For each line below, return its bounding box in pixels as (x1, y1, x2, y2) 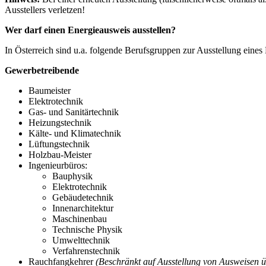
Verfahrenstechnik (52, 245, 120, 256)
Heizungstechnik (28, 117, 91, 128)
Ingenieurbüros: (28, 160, 87, 170)
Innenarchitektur (52, 202, 113, 213)
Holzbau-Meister (28, 149, 91, 160)
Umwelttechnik (52, 235, 110, 245)
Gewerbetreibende (5, 65, 79, 75)
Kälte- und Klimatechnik (28, 128, 121, 138)
